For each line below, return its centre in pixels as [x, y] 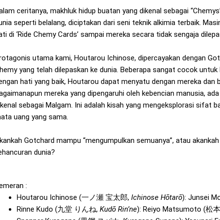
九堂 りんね [77, 209]
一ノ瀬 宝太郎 [105, 197]
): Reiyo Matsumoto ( [171, 209]
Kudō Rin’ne [118, 209]
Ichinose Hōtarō [157, 197]
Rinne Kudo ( [37, 209]
